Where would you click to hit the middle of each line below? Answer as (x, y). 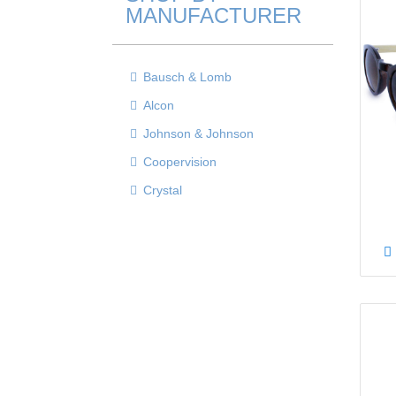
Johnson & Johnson (198, 133)
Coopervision (180, 162)
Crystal (163, 190)
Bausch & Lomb (187, 77)
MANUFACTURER (213, 15)
